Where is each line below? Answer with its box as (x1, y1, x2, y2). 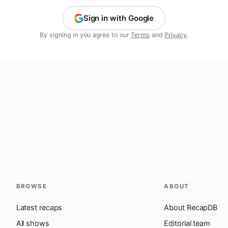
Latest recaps (16, 203, 63, 212)
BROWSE (16, 183, 47, 190)
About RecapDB (164, 203, 218, 212)
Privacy (164, 31, 187, 39)
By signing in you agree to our (40, 31, 131, 39)
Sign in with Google (83, 13, 154, 23)
